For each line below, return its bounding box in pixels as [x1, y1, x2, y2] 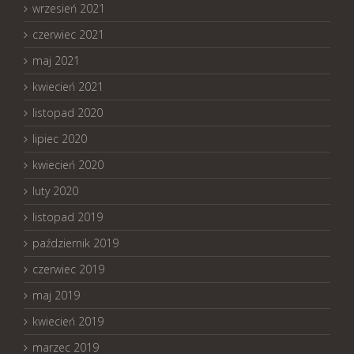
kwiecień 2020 [32, 156, 104, 172]
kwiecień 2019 [32, 313, 104, 329]
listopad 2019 [32, 209, 103, 224]
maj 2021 [32, 52, 80, 68]
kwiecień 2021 [32, 78, 104, 94]
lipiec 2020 [32, 130, 87, 146]
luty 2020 [32, 183, 78, 198]
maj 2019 [32, 287, 80, 303]
